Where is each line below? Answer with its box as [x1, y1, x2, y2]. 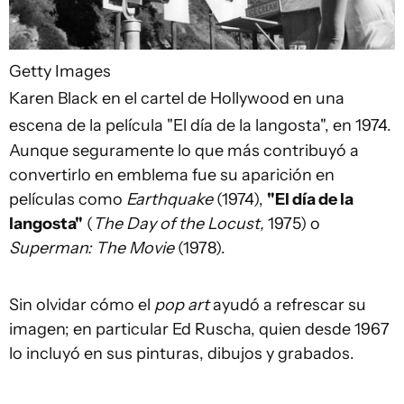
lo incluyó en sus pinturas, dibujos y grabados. [9, 344, 354, 364]
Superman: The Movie [9, 238, 178, 259]
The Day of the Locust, [93, 214, 268, 234]
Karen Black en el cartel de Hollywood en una [9, 88, 344, 109]
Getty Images [9, 61, 111, 82]
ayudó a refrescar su [209, 295, 366, 316]
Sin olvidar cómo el [9, 295, 154, 316]
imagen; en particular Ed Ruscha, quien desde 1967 [9, 319, 390, 340]
